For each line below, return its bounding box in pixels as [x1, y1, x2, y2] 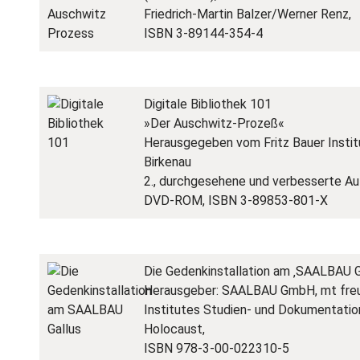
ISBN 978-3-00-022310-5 [144, 341, 289, 356]
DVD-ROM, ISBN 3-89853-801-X [144, 193, 328, 208]
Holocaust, [144, 321, 205, 337]
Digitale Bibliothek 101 [144, 96, 272, 112]
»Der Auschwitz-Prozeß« [144, 116, 284, 131]
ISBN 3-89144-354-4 [144, 26, 263, 41]
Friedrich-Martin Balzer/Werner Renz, [144, 6, 351, 22]
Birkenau [144, 154, 191, 170]
